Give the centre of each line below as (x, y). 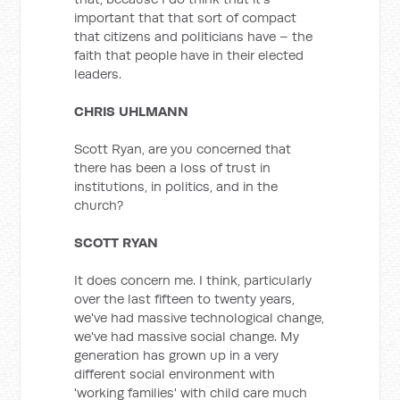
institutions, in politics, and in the (176, 186)
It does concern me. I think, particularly (193, 280)
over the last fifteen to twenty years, (185, 299)
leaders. (98, 74)
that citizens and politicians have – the (194, 36)
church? (99, 205)
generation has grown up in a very (177, 355)
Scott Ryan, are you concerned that (183, 149)
